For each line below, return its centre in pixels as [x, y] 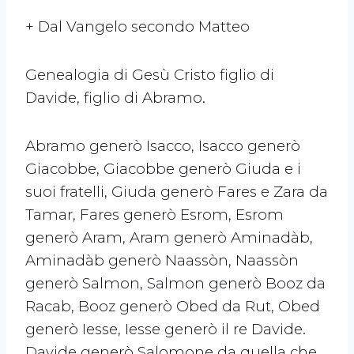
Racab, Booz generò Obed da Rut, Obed [173, 307]
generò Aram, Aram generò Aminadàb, [169, 238]
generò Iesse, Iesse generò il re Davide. [166, 330]
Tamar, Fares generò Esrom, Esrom [154, 215]
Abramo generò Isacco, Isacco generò [163, 146]
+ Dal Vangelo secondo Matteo [137, 27]
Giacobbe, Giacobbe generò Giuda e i [163, 169]
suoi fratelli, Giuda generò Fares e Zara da [177, 192]
